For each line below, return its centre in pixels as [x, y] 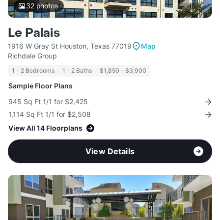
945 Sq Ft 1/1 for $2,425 [48, 102]
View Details [110, 151]
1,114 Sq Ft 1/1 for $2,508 [50, 114]
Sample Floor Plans [41, 86]
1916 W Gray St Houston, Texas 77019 [70, 46]
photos [46, 6]
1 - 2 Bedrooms [33, 71]
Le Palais [34, 33]
